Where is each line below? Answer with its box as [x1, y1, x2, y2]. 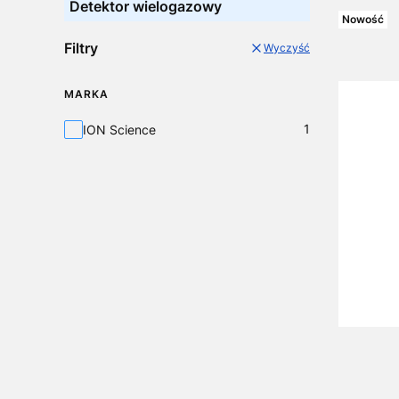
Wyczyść [264, 41, 310, 55]
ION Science [83, 121, 156, 137]
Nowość [342, 12, 384, 27]
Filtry [64, 38, 98, 57]
